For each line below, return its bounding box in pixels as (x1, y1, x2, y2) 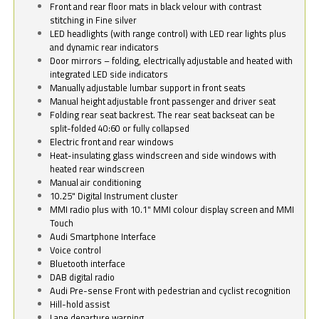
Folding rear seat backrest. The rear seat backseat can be (50, 108, 276, 122)
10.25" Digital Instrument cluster (50, 189, 179, 204)
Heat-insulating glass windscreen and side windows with (50, 148, 277, 163)
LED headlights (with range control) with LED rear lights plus (50, 26, 287, 41)
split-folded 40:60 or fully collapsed (50, 121, 190, 136)
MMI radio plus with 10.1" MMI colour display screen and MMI (50, 202, 295, 217)
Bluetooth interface (50, 256, 126, 271)
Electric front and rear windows (50, 135, 174, 150)
